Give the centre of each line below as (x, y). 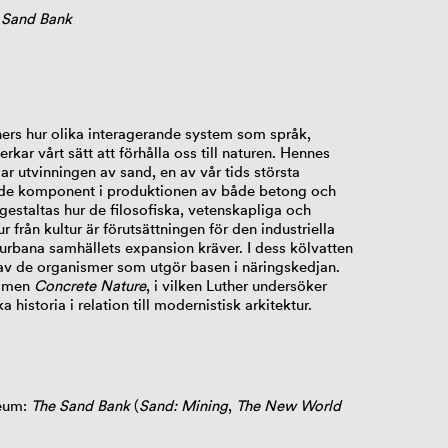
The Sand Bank (80, 406)
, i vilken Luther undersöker (236, 285)
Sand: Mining (183, 406)
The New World (288, 406)
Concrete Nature (89, 285)
